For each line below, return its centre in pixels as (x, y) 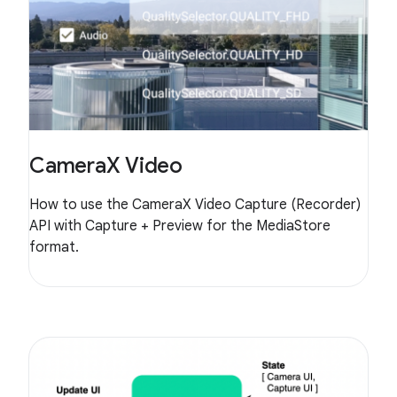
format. (54, 248)
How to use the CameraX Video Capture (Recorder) (195, 205)
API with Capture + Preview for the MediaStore (180, 226)
